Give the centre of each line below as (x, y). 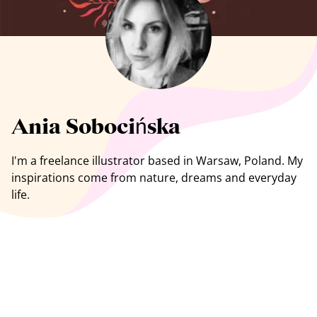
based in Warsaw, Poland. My (224, 161)
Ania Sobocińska (96, 128)
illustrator (119, 161)
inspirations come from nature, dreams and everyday (154, 178)
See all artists (63, 73)
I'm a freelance (52, 161)
